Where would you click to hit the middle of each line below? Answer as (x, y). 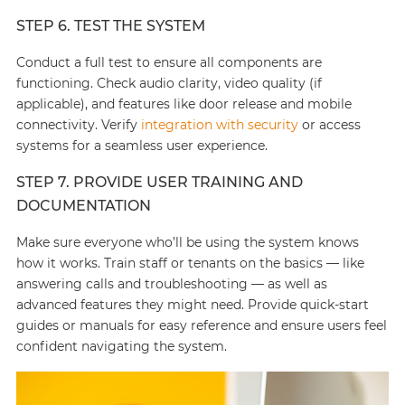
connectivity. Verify (78, 125)
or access (329, 125)
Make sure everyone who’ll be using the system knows (187, 242)
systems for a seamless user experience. (141, 146)
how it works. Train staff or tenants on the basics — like (190, 263)
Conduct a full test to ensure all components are (169, 62)
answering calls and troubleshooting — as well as (171, 284)
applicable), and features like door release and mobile (184, 104)
